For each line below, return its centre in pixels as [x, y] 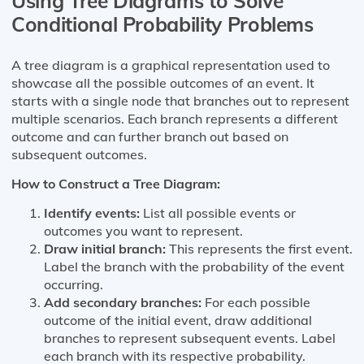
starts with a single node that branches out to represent [180, 100]
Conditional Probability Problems [162, 24]
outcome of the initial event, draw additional [178, 320]
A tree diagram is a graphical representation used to [171, 65]
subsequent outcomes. [79, 154]
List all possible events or [218, 212]
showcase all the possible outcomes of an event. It [163, 82]
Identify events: [92, 212]
